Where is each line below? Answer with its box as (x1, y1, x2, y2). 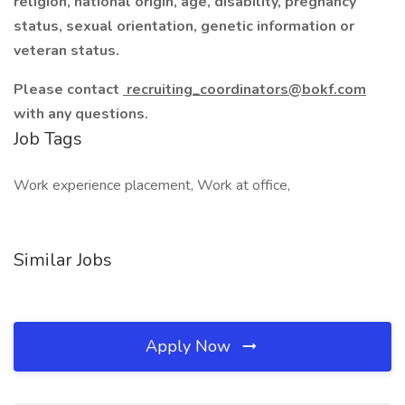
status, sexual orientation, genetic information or (14, 16, 354, 36)
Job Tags (14, 127, 82, 151)
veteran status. (14, 41, 119, 61)
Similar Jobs (14, 248, 112, 272)
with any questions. (14, 104, 152, 124)
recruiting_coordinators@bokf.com (123, 80, 366, 99)
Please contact (14, 80, 123, 99)
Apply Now (146, 335, 235, 357)
